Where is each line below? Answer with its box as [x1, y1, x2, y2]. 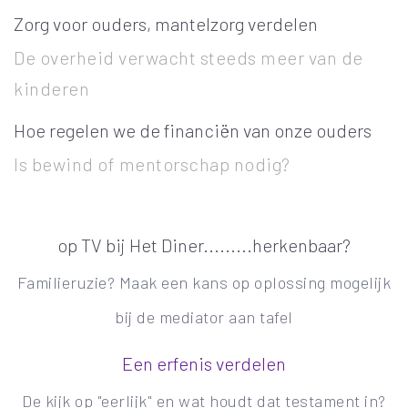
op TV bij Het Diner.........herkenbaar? [57, 234, 351, 257]
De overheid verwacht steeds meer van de [14, 46, 363, 69]
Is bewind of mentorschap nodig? [14, 152, 291, 175]
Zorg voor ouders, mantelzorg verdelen [14, 13, 318, 36]
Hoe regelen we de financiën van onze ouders [14, 118, 372, 141]
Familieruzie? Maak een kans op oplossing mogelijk [16, 272, 392, 293]
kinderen [14, 77, 89, 100]
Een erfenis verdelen [122, 352, 286, 374]
